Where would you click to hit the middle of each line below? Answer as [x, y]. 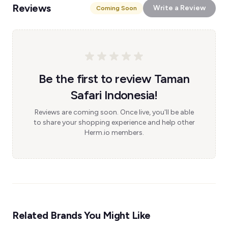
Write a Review [179, 8]
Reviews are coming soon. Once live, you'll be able [114, 112]
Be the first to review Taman [114, 79]
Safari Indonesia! [114, 95]
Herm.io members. [114, 133]
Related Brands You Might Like [81, 215]
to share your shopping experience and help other [114, 122]
